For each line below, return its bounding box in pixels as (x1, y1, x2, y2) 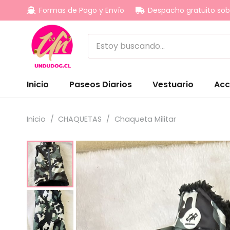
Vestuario (152, 79, 194, 90)
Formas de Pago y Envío (39, 5, 124, 15)
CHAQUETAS (58, 114, 102, 124)
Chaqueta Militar (114, 114, 176, 124)
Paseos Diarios (69, 79, 132, 90)
